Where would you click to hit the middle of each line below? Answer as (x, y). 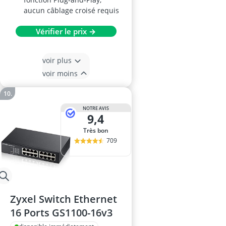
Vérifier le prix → (66, 31)
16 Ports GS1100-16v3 (61, 213)
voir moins (60, 73)
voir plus (57, 60)
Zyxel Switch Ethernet (64, 199)
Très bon (97, 130)
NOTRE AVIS (96, 108)
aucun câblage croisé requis (71, 10)
